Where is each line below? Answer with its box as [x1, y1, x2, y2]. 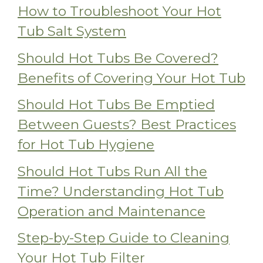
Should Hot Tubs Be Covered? [18, 49, 218, 66]
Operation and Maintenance [18, 203, 205, 220]
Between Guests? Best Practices [18, 116, 236, 133]
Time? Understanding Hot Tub [18, 183, 224, 200]
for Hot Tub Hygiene [18, 136, 154, 153]
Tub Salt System [18, 23, 126, 40]
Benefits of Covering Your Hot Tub [18, 69, 245, 86]
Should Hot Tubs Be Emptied [18, 96, 215, 113]
